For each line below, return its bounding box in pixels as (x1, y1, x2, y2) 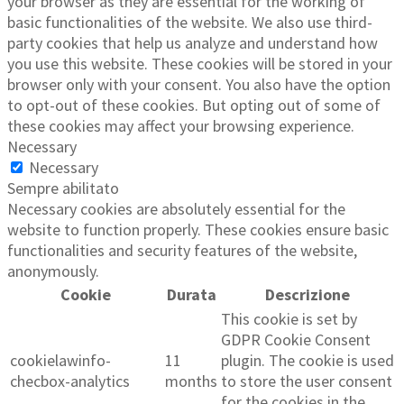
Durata (166, 284, 216, 306)
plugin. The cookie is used (221, 350, 394, 372)
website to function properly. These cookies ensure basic (7, 219, 389, 241)
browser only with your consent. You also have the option (7, 74, 390, 96)
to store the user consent (221, 371, 392, 392)
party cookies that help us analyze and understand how (7, 32, 378, 54)
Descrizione (265, 284, 350, 306)
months (165, 371, 217, 392)
